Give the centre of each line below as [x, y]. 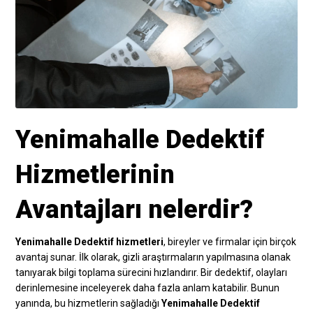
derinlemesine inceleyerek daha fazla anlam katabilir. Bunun [148, 287]
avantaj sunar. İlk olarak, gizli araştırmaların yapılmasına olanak [153, 257]
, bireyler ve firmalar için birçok [230, 241]
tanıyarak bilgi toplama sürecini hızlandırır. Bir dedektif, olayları [152, 272]
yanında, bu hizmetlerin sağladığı [89, 303]
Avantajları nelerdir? [134, 209]
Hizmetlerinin [95, 174]
